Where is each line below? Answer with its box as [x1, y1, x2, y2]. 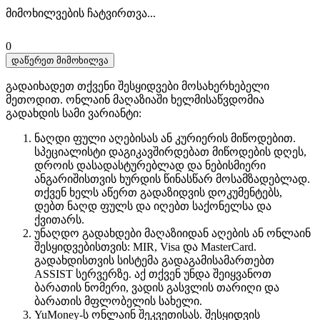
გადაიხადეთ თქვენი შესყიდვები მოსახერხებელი [6, 79, 269, 92]
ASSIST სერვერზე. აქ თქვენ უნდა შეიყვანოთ [34, 267, 271, 280]
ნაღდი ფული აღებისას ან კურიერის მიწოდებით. [34, 131, 296, 144]
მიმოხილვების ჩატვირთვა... [6, 6, 156, 19]
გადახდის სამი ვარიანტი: [6, 106, 141, 119]
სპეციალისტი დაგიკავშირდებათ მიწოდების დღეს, [34, 145, 306, 158]
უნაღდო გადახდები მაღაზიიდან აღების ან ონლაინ [34, 226, 311, 239]
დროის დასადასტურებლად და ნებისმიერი [34, 159, 266, 171]
